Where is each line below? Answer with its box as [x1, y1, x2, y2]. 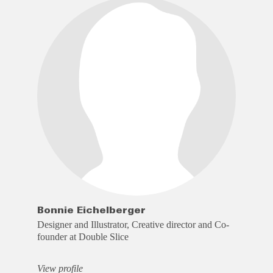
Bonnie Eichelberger [37, 205, 146, 215]
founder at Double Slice [37, 231, 129, 242]
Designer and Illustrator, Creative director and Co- [37, 219, 229, 230]
